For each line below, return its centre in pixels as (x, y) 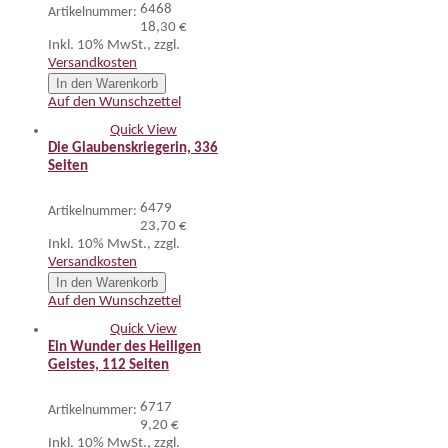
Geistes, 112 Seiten (108, 365)
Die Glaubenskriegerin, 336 (133, 148)
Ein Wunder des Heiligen (124, 347)
